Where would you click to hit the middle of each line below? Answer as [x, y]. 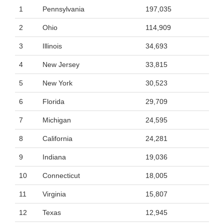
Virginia [54, 194]
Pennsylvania [63, 9]
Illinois [52, 46]
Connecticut [61, 175]
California [57, 138]
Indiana [54, 157]
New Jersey [61, 64]
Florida [53, 101]
